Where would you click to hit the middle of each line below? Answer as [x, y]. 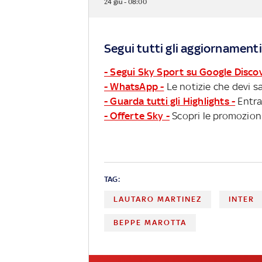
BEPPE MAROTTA [150, 222]
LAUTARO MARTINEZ [158, 199]
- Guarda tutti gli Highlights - [170, 101]
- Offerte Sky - [137, 116]
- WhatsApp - [134, 86]
